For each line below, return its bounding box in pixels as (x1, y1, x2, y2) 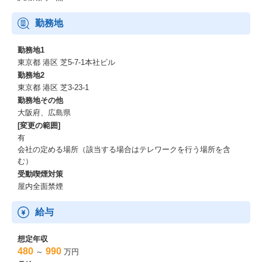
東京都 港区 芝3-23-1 (18, 83, 89, 92)
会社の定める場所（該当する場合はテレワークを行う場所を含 (18, 145, 230, 154)
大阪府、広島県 (18, 108, 71, 117)
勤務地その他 (18, 96, 63, 105)
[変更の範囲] (18, 121, 60, 130)
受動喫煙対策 (18, 170, 63, 178)
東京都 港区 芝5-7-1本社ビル (18, 58, 115, 67)
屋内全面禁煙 (18, 182, 63, 191)
